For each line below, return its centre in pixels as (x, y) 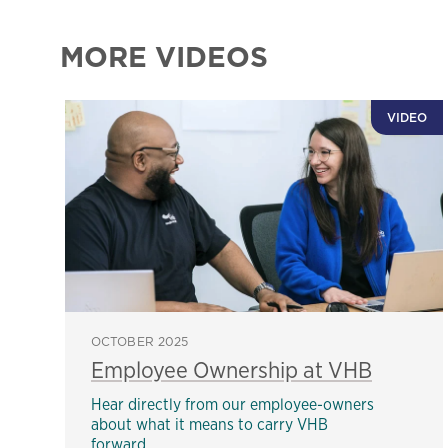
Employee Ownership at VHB (231, 369)
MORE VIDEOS (164, 57)
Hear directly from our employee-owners (232, 404)
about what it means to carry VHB (209, 424)
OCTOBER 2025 (140, 341)
